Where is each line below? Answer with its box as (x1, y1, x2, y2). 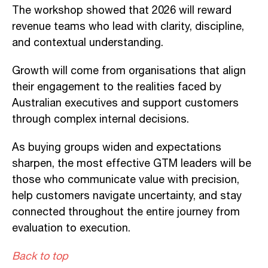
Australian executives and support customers (12, 95, 239, 112)
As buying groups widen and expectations (12, 139, 221, 156)
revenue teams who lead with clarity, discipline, (12, 18, 244, 35)
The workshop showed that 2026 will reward (12, 2, 232, 19)
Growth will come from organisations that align (12, 62, 246, 80)
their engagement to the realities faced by (12, 78, 221, 96)
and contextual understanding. (12, 34, 163, 51)
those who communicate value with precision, (12, 171, 239, 188)
